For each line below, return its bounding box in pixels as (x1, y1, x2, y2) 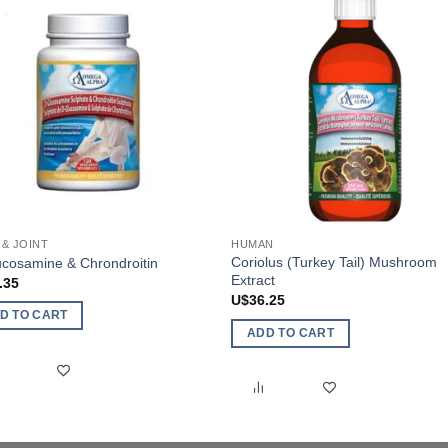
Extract (231, 271, 276, 288)
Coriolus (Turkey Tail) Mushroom (231, 253, 438, 270)
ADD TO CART (247, 326, 334, 339)
